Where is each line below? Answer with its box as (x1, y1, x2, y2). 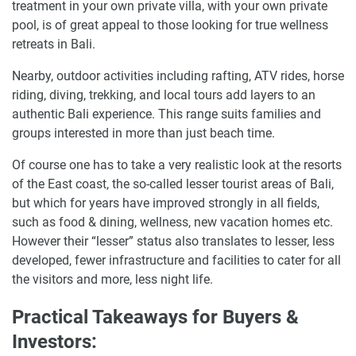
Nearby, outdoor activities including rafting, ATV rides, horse (12, 68, 344, 83)
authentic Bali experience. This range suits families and (12, 106, 321, 122)
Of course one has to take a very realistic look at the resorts (12, 157, 342, 172)
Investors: (12, 330, 97, 353)
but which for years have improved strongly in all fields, (12, 195, 319, 211)
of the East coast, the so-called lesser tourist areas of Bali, (12, 176, 334, 192)
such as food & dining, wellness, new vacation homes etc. (12, 215, 333, 230)
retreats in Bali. (12, 37, 95, 52)
